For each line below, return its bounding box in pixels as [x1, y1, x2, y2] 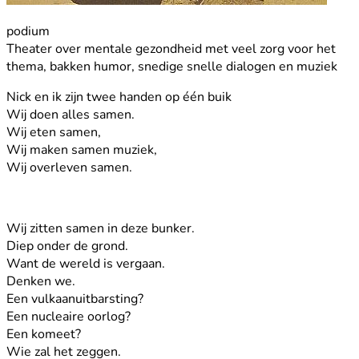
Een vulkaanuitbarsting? [6, 289, 143, 308]
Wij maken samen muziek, [6, 140, 157, 159]
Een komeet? [6, 325, 81, 343]
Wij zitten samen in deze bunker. [6, 219, 195, 237]
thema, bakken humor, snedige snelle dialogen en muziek [6, 57, 337, 75]
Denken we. [6, 272, 75, 290]
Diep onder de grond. [6, 236, 128, 255]
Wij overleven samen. [6, 158, 132, 176]
